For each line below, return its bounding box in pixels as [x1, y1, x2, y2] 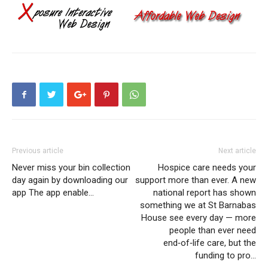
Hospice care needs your [158, 162, 256, 173]
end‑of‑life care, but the [163, 237, 256, 249]
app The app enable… [12, 187, 94, 199]
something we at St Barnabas [140, 200, 256, 211]
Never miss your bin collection [12, 162, 130, 173]
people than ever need [169, 225, 256, 236]
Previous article [12, 147, 63, 156]
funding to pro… [195, 250, 256, 261]
